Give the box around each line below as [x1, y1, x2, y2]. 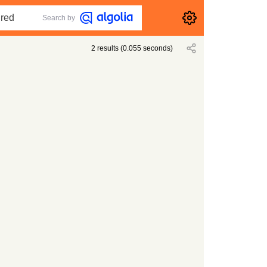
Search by [42, 14, 76, 22]
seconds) [141, 44, 173, 52]
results [97, 44, 119, 52]
